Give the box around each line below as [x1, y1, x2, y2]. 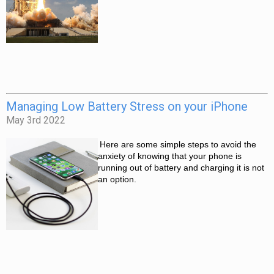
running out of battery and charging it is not [98, 163, 264, 172]
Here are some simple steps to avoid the [100, 139, 256, 149]
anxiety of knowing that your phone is [98, 151, 242, 161]
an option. [98, 174, 139, 184]
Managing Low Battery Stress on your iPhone [6, 99, 248, 114]
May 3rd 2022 [6, 114, 65, 126]
